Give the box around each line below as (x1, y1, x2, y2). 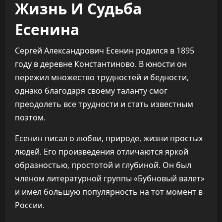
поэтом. (15, 112, 46, 123)
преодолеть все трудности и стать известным (15, 99, 193, 110)
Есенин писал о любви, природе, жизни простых (15, 133, 203, 144)
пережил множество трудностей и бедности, (15, 72, 189, 83)
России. (15, 200, 45, 211)
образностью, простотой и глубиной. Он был (15, 160, 191, 170)
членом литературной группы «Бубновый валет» (15, 173, 205, 184)
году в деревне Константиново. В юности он (15, 58, 187, 69)
